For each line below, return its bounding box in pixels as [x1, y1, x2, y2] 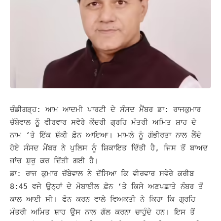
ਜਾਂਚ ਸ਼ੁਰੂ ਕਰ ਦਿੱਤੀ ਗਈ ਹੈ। [10, 156, 99, 165]
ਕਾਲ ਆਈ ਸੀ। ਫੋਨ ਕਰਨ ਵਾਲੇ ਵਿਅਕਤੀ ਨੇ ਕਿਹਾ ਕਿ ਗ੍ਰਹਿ [10, 194, 195, 204]
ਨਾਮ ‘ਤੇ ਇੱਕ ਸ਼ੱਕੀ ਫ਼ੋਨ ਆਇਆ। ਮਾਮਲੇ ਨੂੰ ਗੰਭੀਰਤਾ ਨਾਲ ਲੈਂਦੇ [10, 130, 201, 140]
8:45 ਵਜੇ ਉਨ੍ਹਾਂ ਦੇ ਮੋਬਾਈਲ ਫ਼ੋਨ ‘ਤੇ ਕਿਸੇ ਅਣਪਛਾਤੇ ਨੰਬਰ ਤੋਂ [10, 182, 203, 191]
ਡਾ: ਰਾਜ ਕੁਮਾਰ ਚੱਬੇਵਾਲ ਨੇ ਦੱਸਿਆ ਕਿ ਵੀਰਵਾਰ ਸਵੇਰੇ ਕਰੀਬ [10, 169, 194, 178]
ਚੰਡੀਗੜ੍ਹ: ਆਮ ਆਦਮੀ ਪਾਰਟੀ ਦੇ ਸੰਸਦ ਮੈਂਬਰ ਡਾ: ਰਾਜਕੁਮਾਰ [10, 105, 201, 114]
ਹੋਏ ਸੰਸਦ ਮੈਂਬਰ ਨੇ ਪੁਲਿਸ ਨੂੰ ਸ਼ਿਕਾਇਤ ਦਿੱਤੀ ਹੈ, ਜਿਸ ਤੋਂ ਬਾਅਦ [10, 143, 208, 152]
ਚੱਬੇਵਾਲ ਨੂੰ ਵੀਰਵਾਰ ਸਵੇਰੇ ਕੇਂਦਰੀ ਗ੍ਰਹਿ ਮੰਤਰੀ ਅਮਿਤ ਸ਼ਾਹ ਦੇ [10, 117, 196, 127]
